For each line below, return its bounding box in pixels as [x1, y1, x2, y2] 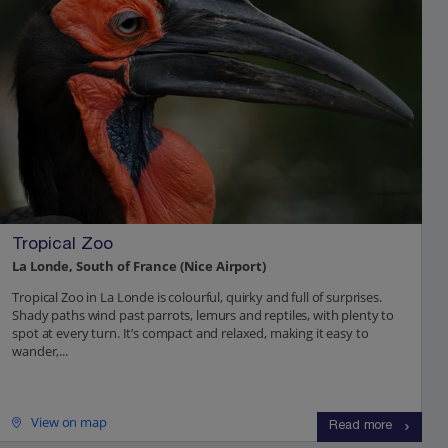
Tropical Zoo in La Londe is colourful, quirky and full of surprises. [12, 288, 382, 307]
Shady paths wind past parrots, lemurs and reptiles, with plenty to [12, 306, 395, 325]
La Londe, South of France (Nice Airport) [12, 257, 266, 276]
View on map [31, 413, 107, 432]
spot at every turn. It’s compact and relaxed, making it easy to [12, 324, 369, 343]
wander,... [12, 342, 68, 361]
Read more [329, 420, 392, 434]
